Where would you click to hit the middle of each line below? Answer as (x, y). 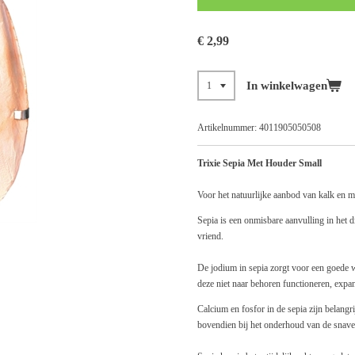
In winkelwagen (286, 85)
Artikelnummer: (227, 127)
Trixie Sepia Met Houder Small (260, 163)
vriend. (210, 236)
